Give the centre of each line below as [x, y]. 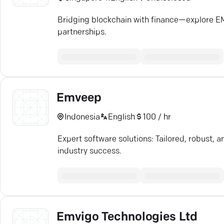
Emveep [79, 98]
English [121, 117]
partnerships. [82, 32]
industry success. [89, 151]
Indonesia [82, 117]
